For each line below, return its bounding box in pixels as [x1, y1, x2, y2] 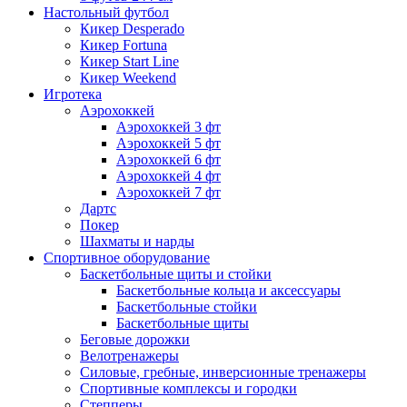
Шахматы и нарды [80, 233, 194, 250]
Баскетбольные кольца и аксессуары [116, 283, 341, 299]
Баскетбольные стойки [116, 299, 257, 315]
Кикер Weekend [80, 70, 176, 86]
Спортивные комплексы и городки [80, 381, 297, 397]
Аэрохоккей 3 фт [116, 119, 221, 135]
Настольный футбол [44, 5, 169, 21]
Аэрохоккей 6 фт [116, 152, 221, 168]
